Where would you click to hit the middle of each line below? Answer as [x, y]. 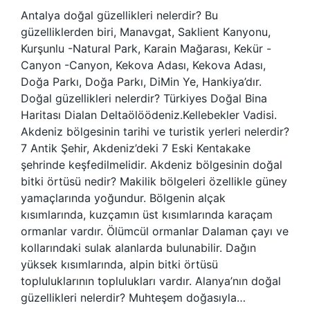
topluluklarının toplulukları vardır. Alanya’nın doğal [151, 281]
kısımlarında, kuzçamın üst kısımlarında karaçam [147, 215]
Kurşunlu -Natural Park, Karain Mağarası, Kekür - [146, 48]
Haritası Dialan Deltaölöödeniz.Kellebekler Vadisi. [149, 115]
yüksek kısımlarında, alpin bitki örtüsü [119, 264]
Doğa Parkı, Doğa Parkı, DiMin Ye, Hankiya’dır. [141, 82]
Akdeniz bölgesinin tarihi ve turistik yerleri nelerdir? [155, 131]
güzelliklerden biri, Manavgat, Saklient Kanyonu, [146, 32]
